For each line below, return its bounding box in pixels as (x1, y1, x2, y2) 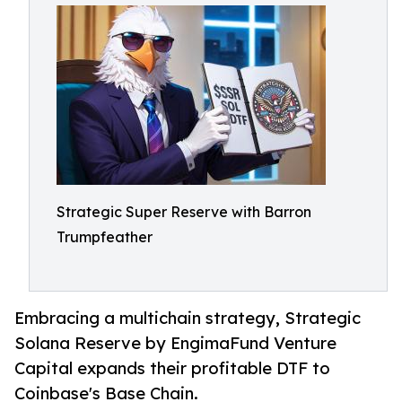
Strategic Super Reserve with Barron (57, 203, 311, 221)
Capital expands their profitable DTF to (14, 358, 330, 379)
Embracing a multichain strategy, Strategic (14, 308, 361, 328)
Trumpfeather (57, 228, 153, 246)
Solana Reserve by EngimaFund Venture (14, 333, 336, 354)
